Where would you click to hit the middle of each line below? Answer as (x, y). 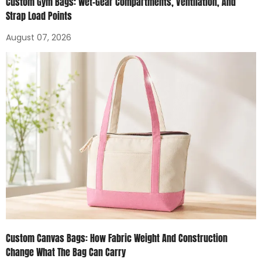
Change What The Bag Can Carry (66, 252)
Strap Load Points (39, 16)
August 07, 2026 (39, 38)
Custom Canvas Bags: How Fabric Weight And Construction (117, 238)
